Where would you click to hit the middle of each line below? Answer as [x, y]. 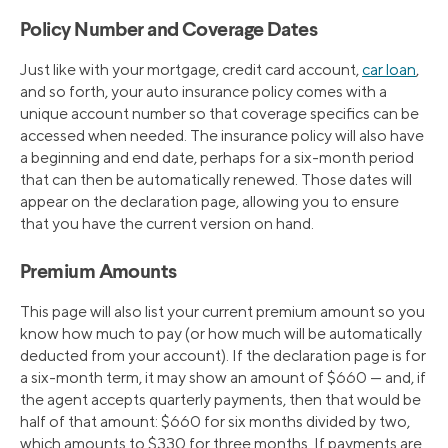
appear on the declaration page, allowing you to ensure [209, 201]
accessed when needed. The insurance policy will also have [222, 135]
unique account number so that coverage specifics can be [219, 113]
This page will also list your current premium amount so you [222, 311]
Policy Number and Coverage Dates [169, 30]
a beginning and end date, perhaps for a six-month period [217, 157]
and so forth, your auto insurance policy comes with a [203, 91]
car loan [389, 69]
